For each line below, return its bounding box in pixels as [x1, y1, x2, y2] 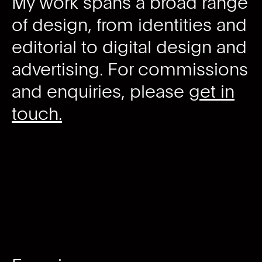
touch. [11, 101, 62, 125]
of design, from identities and [11, 12, 247, 36]
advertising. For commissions [11, 57, 248, 81]
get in [188, 79, 235, 103]
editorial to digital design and [11, 35, 247, 58]
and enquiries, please [11, 79, 189, 103]
